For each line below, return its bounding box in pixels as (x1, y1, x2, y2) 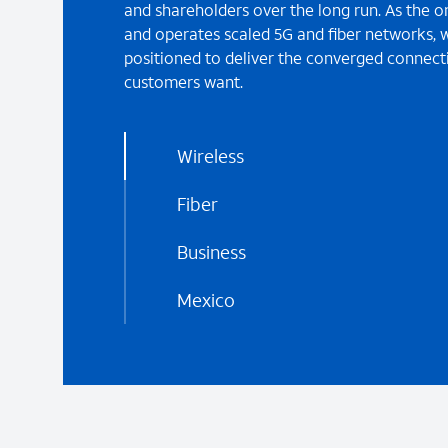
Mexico (176, 287, 235, 312)
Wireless (176, 143, 244, 168)
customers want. (123, 70, 243, 92)
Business (176, 239, 246, 264)
